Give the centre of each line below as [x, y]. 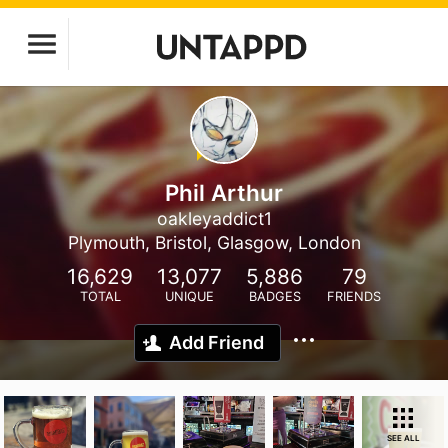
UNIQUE [189, 296]
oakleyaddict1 [214, 218]
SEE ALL [403, 438]
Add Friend [216, 342]
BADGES [274, 296]
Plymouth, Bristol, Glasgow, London [214, 242]
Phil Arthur [224, 192]
